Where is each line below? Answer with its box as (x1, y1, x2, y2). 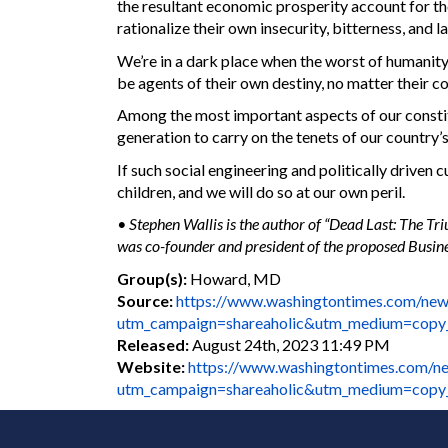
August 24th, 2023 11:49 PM (192, 334, 390, 354)
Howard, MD (187, 268, 281, 288)
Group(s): (117, 268, 187, 288)
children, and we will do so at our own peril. (117, 181, 405, 201)
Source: (117, 290, 173, 310)
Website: (117, 356, 185, 376)
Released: (117, 334, 189, 354)
